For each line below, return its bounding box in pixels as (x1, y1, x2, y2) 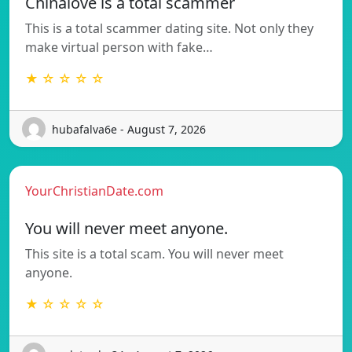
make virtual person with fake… (25, 38, 213, 57)
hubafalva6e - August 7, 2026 (52, 121, 206, 137)
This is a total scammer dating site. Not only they (25, 20, 313, 38)
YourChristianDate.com (25, 182, 163, 200)
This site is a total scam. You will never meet (25, 245, 284, 263)
